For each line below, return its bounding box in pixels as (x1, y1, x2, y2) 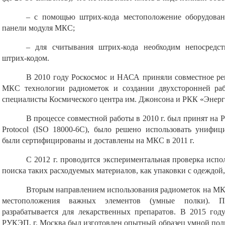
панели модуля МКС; (2, 24, 75, 32)
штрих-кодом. (2, 54, 49, 62)
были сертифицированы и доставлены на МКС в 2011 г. (2, 136, 194, 145)
